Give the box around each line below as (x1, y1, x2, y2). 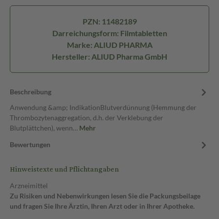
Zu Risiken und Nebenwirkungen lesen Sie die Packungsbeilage (10, 192, 200, 200)
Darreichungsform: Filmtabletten (52, 28, 167, 38)
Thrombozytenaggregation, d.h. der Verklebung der (10, 113, 163, 122)
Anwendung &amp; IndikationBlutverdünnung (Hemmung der (10, 103, 197, 111)
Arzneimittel (10, 181, 48, 190)
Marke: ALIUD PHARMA (66, 40, 153, 49)
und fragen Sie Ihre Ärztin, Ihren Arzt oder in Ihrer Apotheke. (10, 202, 195, 210)
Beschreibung (10, 88, 51, 96)
